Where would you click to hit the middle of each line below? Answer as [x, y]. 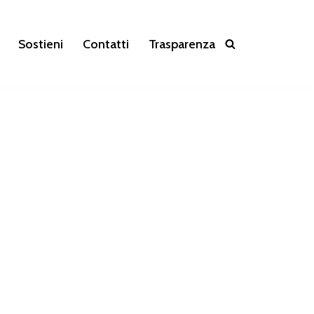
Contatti [106, 44]
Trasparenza [182, 44]
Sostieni [41, 44]
